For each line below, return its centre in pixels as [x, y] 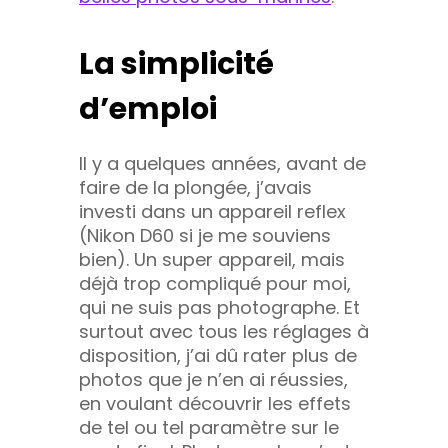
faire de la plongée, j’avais [195, 187]
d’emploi [148, 108]
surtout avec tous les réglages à [224, 331]
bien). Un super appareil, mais [212, 259]
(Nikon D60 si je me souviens [205, 235]
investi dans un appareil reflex [212, 211]
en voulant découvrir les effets [215, 403]
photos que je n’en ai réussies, [213, 379]
